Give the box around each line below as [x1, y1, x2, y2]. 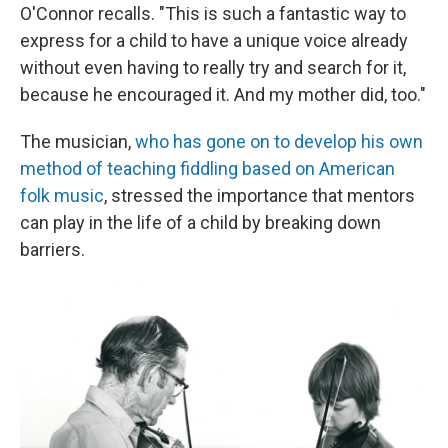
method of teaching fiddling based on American [20, 157, 395, 179]
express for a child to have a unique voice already [20, 29, 408, 51]
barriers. [20, 238, 85, 260]
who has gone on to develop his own [135, 130, 423, 152]
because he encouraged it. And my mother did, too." [20, 83, 426, 105]
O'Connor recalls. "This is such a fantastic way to [20, 2, 406, 24]
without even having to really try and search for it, [20, 56, 406, 78]
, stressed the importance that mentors [104, 184, 415, 206]
